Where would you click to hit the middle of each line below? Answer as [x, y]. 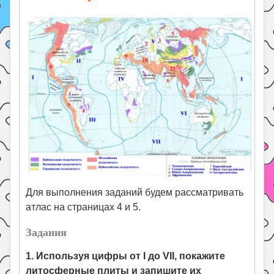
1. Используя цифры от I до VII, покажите [126, 256]
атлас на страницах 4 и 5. [83, 207]
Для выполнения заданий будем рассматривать [135, 193]
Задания [46, 232]
